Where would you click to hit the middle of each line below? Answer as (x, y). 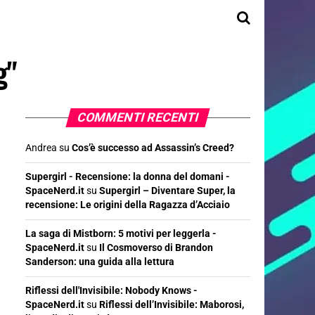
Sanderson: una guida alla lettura (100, 262)
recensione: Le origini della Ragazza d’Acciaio (128, 205)
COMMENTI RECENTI (138, 117)
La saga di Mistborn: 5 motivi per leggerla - (121, 234)
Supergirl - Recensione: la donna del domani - (128, 177)
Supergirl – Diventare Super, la (167, 191)
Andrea (41, 148)
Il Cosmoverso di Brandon (156, 248)
